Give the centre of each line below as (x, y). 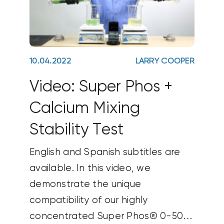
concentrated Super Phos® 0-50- (109, 216)
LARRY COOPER (165, 62)
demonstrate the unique (85, 184)
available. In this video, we (90, 168)
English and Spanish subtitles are (105, 152)
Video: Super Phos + (101, 87)
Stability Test (76, 130)
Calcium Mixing (84, 109)
